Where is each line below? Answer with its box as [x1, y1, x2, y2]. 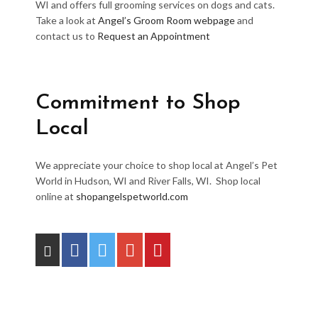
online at [35, 190, 76, 202]
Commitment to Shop [35, 92, 241, 114]
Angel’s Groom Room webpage [98, 14, 235, 26]
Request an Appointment [97, 30, 210, 42]
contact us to [35, 30, 97, 42]
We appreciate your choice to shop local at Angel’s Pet [35, 159, 278, 171]
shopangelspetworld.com [76, 190, 188, 202]
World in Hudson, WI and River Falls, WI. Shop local [35, 175, 261, 187]
